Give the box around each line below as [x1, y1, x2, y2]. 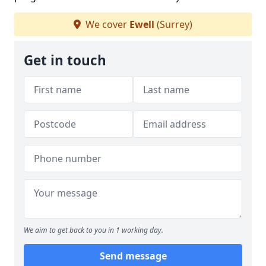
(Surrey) [154, 17, 192, 31]
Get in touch [24, 50, 106, 69]
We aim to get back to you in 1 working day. [24, 224, 163, 235]
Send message [99, 249, 167, 262]
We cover [83, 17, 129, 31]
